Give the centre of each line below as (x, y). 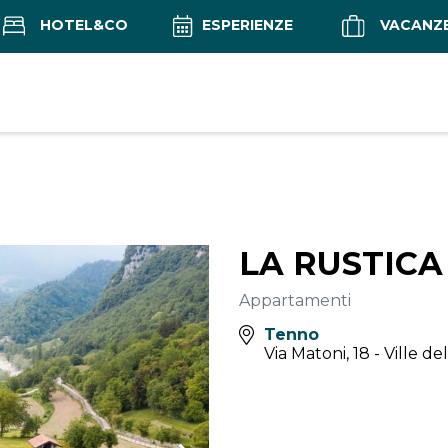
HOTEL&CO (81, 25)
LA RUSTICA (341, 264)
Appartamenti (295, 301)
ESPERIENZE (245, 25)
